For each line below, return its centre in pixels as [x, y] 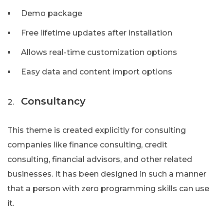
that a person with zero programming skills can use [108, 189]
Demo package [52, 14]
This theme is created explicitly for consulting [97, 130]
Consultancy [53, 101]
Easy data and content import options [97, 72]
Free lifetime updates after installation [97, 33]
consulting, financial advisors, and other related [100, 160]
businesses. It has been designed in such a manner [107, 174]
